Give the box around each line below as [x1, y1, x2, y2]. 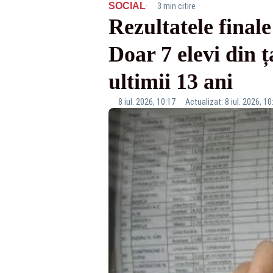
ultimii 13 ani [108, 69, 233, 94]
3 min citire [157, 1, 196, 11]
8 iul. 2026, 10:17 [118, 97, 175, 107]
